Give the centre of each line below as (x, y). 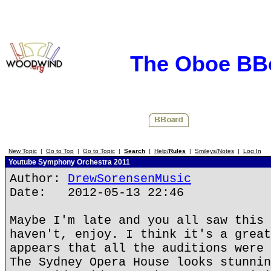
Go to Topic (99, 151)
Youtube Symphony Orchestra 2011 (68, 162)
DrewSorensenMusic (129, 179)
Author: (39, 179)
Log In (252, 151)
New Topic (23, 151)
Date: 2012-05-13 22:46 (97, 193)
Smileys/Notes (214, 151)
